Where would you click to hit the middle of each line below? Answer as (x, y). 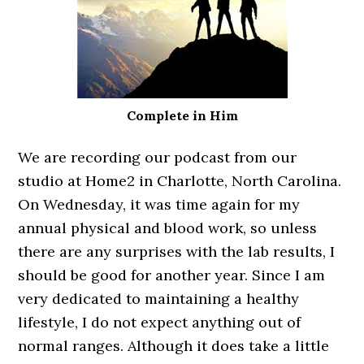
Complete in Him (182, 115)
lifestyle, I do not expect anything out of (160, 322)
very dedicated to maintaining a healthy (159, 299)
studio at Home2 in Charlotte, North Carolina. (180, 181)
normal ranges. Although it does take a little (174, 346)
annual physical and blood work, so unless (168, 228)
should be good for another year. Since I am (172, 275)
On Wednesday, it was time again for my (159, 204)
